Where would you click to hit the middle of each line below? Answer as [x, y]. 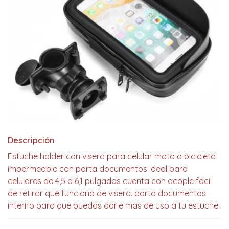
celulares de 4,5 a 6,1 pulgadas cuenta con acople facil [110, 181]
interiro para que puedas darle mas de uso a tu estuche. [114, 205]
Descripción [31, 140]
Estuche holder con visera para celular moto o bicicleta [112, 156]
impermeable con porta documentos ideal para [98, 169]
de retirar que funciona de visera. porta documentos [107, 193]
